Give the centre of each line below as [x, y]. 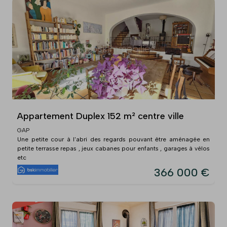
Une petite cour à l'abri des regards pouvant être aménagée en [113, 139]
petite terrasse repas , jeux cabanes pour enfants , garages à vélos [113, 148]
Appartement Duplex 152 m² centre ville [101, 116]
